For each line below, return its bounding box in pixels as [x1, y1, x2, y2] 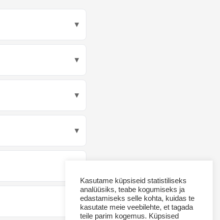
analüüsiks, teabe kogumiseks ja [80, 186, 185, 193]
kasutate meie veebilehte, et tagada [80, 203, 193, 211]
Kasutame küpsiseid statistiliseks [80, 177, 187, 185]
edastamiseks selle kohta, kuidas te [80, 194, 194, 202]
